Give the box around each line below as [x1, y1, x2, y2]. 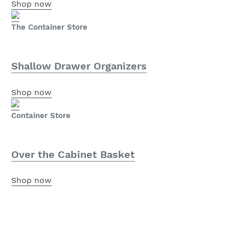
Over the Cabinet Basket [11, 148, 135, 161]
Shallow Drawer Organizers [11, 60, 147, 73]
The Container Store [11, 22, 87, 32]
